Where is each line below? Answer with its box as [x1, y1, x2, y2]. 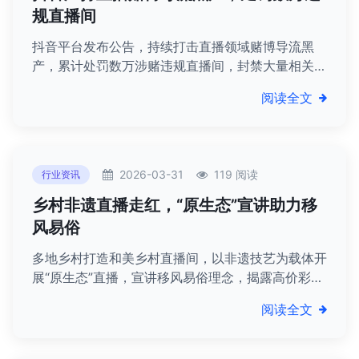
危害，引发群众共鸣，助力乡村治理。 [32, 288, 250, 305]
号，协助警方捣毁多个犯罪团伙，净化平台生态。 [32, 77, 314, 93]
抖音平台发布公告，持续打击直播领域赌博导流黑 [32, 38, 314, 54]
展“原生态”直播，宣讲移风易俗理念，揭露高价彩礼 [32, 269, 324, 285]
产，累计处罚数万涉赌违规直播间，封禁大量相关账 [32, 58, 327, 74]
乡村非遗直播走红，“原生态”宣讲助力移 [32, 196, 317, 215]
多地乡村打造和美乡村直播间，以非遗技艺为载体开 [32, 250, 327, 266]
